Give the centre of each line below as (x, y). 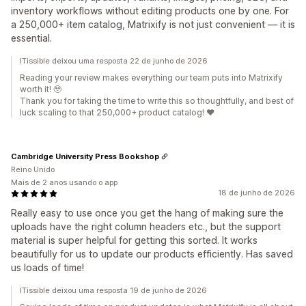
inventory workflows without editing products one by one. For (150, 11)
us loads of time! (47, 268)
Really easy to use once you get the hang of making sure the (147, 213)
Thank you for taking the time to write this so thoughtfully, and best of (157, 101)
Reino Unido (33, 170)
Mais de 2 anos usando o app (64, 183)
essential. (31, 38)
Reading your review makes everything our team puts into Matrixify (151, 78)
